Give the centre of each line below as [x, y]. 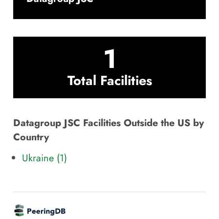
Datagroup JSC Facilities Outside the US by [109, 123]
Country [31, 137]
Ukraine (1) [44, 158]
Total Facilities [109, 81]
